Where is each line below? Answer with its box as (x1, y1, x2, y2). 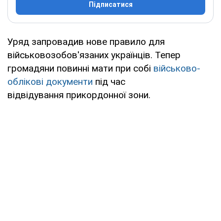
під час (93, 75, 125, 87)
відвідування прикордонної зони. (7, 89, 150, 101)
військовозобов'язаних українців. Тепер (7, 49, 181, 61)
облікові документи (7, 75, 93, 87)
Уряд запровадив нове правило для (7, 36, 165, 47)
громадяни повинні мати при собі (7, 62, 153, 74)
